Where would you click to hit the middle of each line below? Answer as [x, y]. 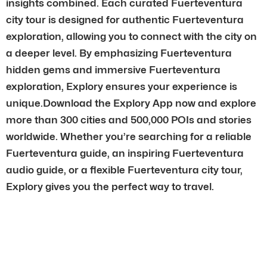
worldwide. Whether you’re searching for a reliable [129, 136]
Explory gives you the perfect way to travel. [110, 186]
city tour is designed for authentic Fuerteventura [125, 19]
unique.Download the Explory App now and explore [131, 103]
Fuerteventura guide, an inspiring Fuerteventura [125, 153]
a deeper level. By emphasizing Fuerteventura [119, 53]
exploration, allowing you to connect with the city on [131, 36]
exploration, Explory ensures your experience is [122, 86]
